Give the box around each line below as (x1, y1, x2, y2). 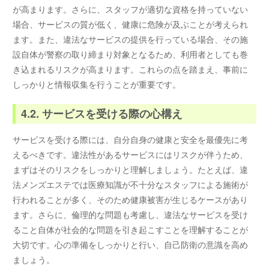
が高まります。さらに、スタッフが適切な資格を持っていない (13, 3, 249, 16)
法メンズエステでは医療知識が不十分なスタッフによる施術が (13, 178, 249, 190)
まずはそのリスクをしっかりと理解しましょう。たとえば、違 (13, 163, 249, 175)
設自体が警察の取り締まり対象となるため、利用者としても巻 (13, 48, 249, 61)
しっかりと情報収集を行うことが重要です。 (13, 78, 181, 91)
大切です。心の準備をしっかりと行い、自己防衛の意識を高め (13, 238, 249, 250)
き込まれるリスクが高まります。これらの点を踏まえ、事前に (13, 63, 249, 76)
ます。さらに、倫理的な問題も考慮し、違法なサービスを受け (13, 208, 249, 220)
